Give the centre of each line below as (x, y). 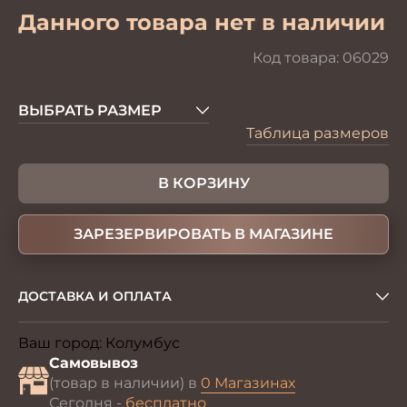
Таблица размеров (318, 133)
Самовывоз (94, 363)
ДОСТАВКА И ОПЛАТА (95, 296)
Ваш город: (62, 343)
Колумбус (143, 343)
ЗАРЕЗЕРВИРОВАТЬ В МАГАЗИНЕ (203, 234)
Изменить (219, 344)
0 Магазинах (248, 383)
